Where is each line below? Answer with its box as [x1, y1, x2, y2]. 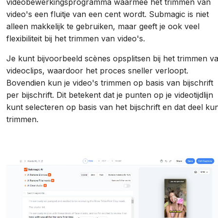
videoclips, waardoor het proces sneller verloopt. [6, 66, 189, 76]
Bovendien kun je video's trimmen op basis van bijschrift [6, 78, 214, 88]
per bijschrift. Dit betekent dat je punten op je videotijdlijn [6, 90, 214, 100]
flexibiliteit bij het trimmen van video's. [6, 34, 148, 44]
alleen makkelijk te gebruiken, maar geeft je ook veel [6, 21, 200, 32]
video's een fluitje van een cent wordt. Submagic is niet [6, 9, 209, 19]
